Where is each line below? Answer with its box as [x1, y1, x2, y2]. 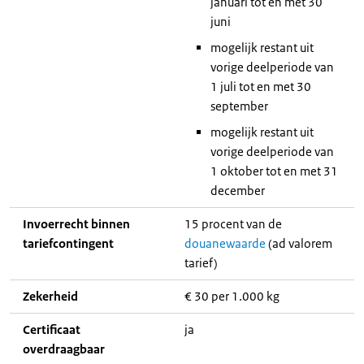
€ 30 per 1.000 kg [184, 288, 279, 304]
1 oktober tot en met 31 [210, 163, 338, 179]
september [210, 98, 268, 114]
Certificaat [23, 322, 80, 337]
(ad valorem [266, 236, 332, 251]
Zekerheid [23, 288, 78, 304]
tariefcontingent [23, 236, 114, 251]
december [210, 183, 265, 198]
